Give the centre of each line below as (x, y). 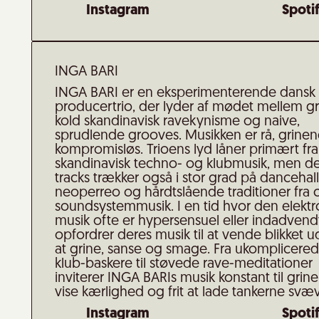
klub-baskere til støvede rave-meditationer (184, 264)
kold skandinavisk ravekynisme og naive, (177, 122)
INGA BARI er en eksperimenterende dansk (185, 93)
